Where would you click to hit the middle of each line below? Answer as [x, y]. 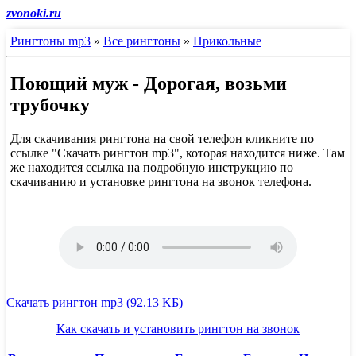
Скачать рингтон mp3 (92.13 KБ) [95, 302]
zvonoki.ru [34, 13]
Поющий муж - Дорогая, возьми [149, 83]
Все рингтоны [142, 41]
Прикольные [227, 41]
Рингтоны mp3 [50, 41]
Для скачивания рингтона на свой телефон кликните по [162, 138]
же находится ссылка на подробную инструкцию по [152, 167]
